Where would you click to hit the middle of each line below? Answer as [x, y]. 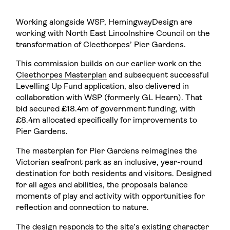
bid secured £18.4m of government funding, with [106, 110]
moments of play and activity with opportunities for [111, 196]
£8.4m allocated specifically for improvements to [107, 121]
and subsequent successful [158, 76]
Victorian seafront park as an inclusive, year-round [109, 162]
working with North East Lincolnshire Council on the [113, 34]
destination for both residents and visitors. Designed [114, 174]
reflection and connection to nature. [83, 208]
